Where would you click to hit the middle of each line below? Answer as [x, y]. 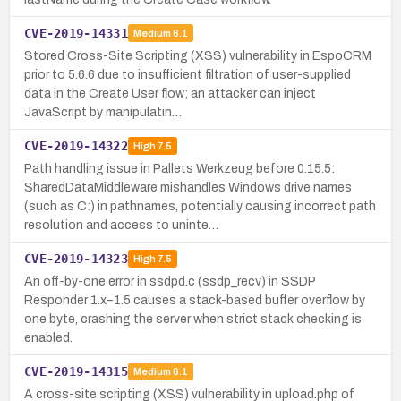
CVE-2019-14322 [76, 145]
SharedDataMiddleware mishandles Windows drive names [188, 187]
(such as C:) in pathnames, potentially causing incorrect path [200, 206]
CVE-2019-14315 [76, 371]
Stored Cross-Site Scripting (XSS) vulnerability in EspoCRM [198, 55]
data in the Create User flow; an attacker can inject [170, 93]
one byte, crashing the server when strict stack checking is [193, 319]
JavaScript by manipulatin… [103, 112]
